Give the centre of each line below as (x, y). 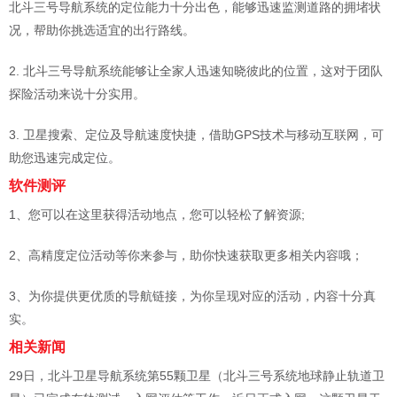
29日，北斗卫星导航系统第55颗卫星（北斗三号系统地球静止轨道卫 (197, 375)
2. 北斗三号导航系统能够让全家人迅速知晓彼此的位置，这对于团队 (196, 70)
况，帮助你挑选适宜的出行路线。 (102, 30)
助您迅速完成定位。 (65, 157)
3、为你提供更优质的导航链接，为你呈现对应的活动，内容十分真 (192, 296)
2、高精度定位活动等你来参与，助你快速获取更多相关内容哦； (186, 255)
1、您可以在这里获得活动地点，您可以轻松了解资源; (157, 214)
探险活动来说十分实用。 (77, 93)
